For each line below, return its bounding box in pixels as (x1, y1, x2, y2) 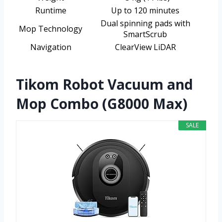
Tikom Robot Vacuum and (16, 75, 193, 94)
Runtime (35, 5, 66, 16)
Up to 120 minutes (111, 5, 179, 16)
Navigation (30, 42, 71, 53)
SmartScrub (123, 29, 167, 40)
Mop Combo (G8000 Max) (16, 94, 187, 113)
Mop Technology (19, 23, 82, 35)
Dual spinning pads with (100, 18, 190, 29)
